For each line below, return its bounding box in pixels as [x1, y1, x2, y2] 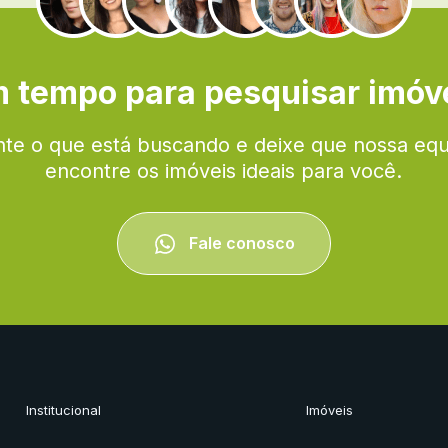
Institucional [25, 402, 101, 419]
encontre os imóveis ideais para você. [45, 158, 403, 183]
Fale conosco [184, 232, 295, 253]
